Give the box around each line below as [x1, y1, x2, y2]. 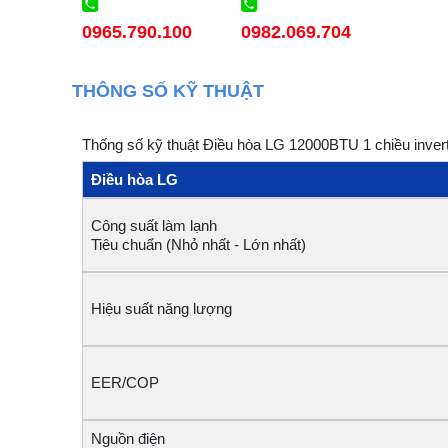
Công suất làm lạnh [91, 217, 365, 235]
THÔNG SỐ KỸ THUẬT [72, 81, 264, 102]
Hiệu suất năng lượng [91, 300, 232, 318]
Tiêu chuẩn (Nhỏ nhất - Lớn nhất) [91, 236, 374, 254]
